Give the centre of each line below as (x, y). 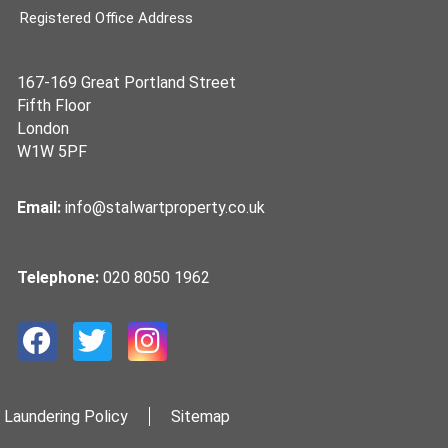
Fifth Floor (54, 106)
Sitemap (200, 416)
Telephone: (60, 277)
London (43, 129)
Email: (41, 208)
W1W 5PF (52, 152)
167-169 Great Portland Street (127, 83)
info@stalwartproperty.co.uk (165, 208)
